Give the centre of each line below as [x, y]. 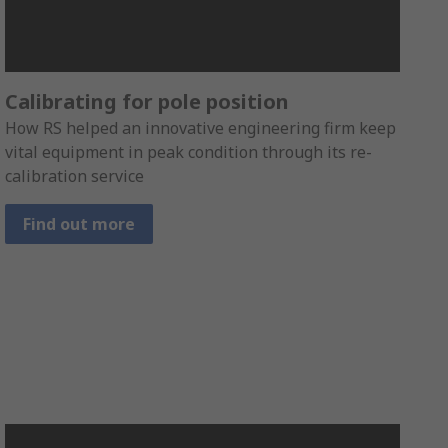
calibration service [75, 176]
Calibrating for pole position [147, 102]
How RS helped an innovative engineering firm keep [201, 128]
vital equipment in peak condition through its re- [189, 152]
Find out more [79, 224]
